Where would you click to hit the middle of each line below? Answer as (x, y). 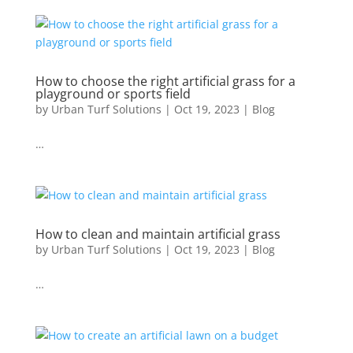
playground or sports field (113, 94)
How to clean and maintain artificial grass (158, 234)
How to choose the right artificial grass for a (165, 81)
